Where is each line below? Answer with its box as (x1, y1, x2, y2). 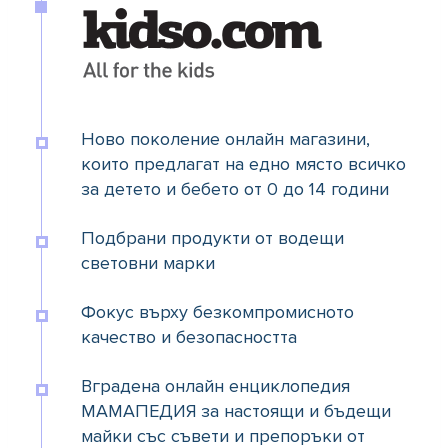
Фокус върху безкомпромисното (81, 301, 354, 324)
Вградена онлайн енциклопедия (81, 375, 350, 398)
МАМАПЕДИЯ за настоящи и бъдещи (81, 400, 391, 423)
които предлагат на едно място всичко (81, 153, 406, 176)
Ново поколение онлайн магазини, (81, 128, 370, 151)
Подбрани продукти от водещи (81, 227, 344, 250)
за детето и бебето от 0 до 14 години (81, 178, 389, 201)
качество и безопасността (81, 326, 297, 349)
